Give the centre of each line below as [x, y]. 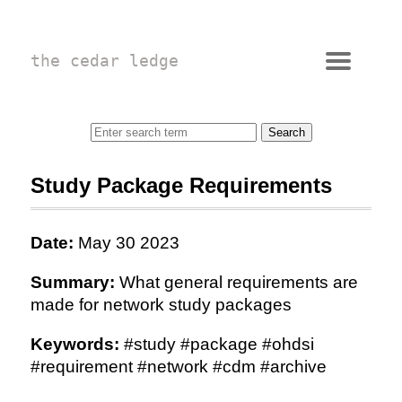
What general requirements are [236, 282]
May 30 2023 [126, 243]
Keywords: [74, 344]
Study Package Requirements [181, 185]
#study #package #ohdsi [216, 344]
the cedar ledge [104, 61]
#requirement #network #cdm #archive [178, 367]
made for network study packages [161, 305]
